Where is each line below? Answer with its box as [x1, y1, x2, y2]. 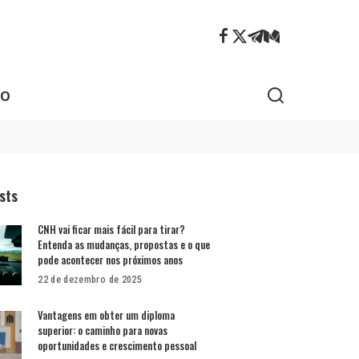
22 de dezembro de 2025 [38, 274, 142, 285]
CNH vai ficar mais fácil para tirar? [38, 221, 186, 237]
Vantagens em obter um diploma [38, 307, 175, 323]
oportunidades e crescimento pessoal [38, 337, 197, 353]
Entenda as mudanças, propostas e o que [38, 236, 211, 252]
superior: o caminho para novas [38, 322, 168, 338]
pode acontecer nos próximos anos [38, 252, 184, 268]
